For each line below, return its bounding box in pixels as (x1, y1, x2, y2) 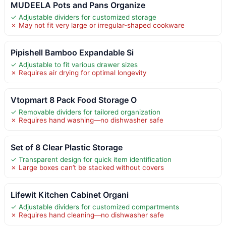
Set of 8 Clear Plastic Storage (11, 142, 123, 152)
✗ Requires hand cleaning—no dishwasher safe (11, 210, 164, 219)
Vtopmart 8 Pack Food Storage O (11, 94, 137, 105)
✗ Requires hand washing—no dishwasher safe (11, 116, 163, 124)
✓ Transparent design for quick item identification (11, 155, 172, 163)
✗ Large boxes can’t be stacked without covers (11, 163, 164, 172)
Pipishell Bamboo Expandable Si (11, 47, 134, 58)
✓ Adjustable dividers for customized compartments (11, 202, 179, 211)
